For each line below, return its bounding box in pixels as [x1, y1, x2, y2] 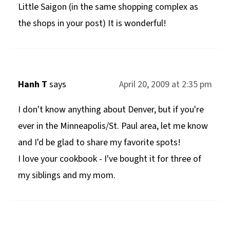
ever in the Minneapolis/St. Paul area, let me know [17, 119, 208, 132]
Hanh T [17, 78, 47, 91]
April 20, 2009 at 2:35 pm [119, 78, 213, 91]
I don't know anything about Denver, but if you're [17, 103, 204, 116]
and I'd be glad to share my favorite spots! [17, 136, 181, 149]
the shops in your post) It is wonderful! [17, 16, 166, 30]
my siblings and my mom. [17, 168, 116, 182]
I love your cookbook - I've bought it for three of [17, 152, 201, 165]
